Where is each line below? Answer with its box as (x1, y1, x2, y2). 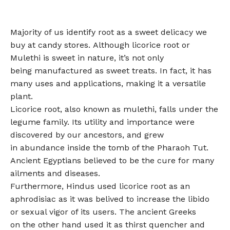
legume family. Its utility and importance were (10, 117, 195, 127)
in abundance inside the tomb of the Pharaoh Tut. (10, 142, 208, 152)
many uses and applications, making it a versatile (10, 78, 206, 88)
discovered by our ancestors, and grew (10, 129, 164, 140)
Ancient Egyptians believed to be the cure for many (10, 155, 214, 165)
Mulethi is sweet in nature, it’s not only (10, 52, 164, 63)
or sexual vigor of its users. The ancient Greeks (10, 206, 196, 217)
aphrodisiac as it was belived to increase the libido (10, 194, 209, 204)
